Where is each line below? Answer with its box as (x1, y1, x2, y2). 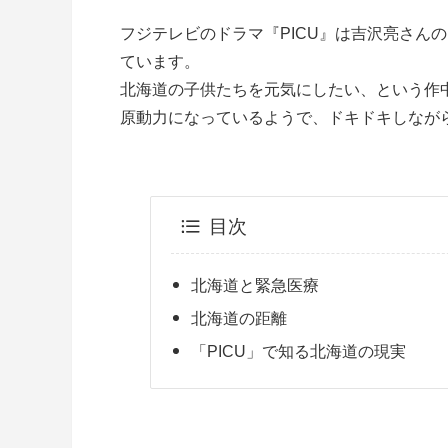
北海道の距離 (191, 310, 288, 327)
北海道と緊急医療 (191, 277, 320, 294)
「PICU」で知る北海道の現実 (191, 343, 407, 360)
